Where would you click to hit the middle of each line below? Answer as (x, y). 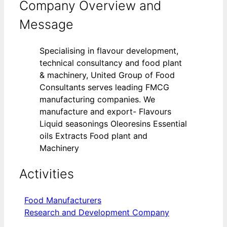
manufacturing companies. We (97, 100)
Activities (47, 174)
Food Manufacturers (63, 200)
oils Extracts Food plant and (93, 136)
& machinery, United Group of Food (107, 75)
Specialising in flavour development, (109, 51)
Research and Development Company (97, 212)
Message (46, 25)
